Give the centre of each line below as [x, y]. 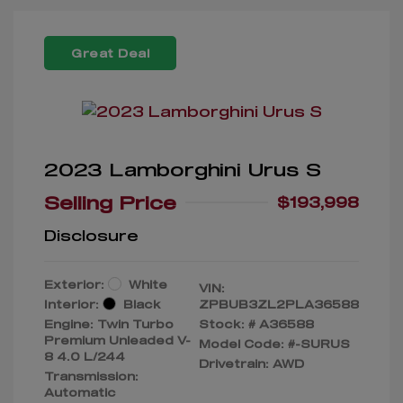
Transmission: [91, 376]
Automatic [80, 392]
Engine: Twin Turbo [109, 323]
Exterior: [74, 284]
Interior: [72, 304]
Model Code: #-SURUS [274, 343]
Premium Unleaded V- [117, 340]
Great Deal [110, 53]
